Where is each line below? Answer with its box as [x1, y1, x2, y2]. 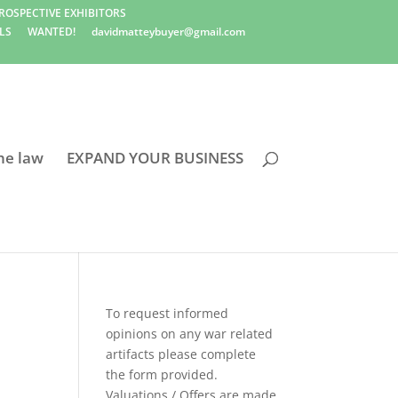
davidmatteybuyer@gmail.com [92, 24, 246, 39]
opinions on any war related [106, 325, 274, 342]
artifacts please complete [106, 346, 257, 362]
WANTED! [28, 24, 76, 39]
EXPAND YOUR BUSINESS [66, 147, 243, 168]
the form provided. [106, 366, 219, 383]
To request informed [106, 305, 229, 322]
